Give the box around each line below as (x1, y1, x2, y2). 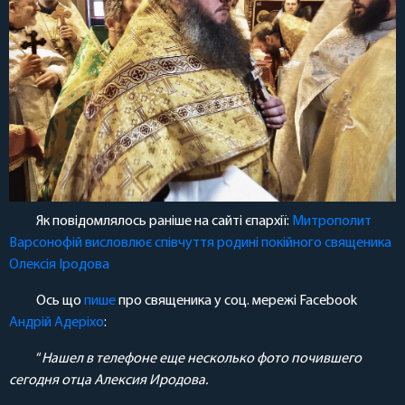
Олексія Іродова (9, 258, 109, 273)
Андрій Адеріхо (9, 316, 104, 331)
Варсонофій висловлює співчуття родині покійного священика (9, 236, 391, 251)
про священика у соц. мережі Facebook (116, 294, 357, 309)
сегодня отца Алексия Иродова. (9, 373, 208, 389)
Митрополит (292, 214, 372, 230)
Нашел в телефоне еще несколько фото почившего (42, 352, 362, 367)
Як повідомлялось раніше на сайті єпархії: (36, 214, 292, 230)
